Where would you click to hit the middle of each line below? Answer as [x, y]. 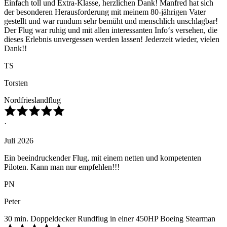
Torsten [16, 83]
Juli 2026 [19, 141]
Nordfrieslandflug [32, 100]
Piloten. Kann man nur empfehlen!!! [62, 167]
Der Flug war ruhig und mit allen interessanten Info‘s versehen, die [111, 30]
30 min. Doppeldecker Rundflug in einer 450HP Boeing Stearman [110, 219]
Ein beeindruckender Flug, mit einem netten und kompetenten [103, 158]
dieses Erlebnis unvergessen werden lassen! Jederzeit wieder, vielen [112, 40]
